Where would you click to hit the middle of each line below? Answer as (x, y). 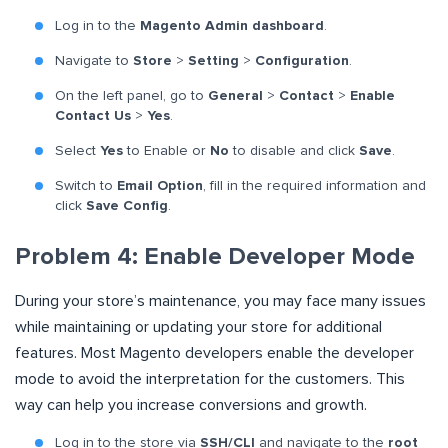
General (237, 96)
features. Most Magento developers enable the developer (214, 353)
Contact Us (93, 116)
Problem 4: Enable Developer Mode (215, 257)
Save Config (127, 206)
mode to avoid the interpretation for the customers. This (210, 379)
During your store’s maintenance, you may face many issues (220, 301)
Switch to (86, 186)
